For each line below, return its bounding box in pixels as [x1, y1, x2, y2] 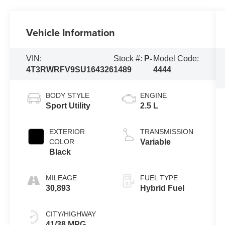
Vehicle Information [26, 25, 116, 40]
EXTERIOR [49, 127, 85, 136]
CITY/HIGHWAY [46, 209, 96, 218]
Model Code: [153, 54, 199, 63]
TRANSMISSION [140, 127, 193, 136]
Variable [140, 137, 171, 146]
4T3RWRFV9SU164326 [26, 65, 114, 74]
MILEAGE [46, 173, 77, 182]
